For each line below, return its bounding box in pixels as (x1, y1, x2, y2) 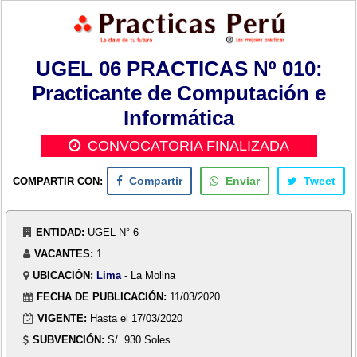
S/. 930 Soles (108, 333, 171, 346)
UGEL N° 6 (88, 226, 139, 238)
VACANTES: (34, 247, 94, 260)
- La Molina (121, 269, 176, 281)
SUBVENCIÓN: (33, 333, 105, 346)
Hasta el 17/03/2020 (90, 312, 183, 324)
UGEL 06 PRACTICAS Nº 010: (35, 56, 323, 80)
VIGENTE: (37, 312, 88, 324)
